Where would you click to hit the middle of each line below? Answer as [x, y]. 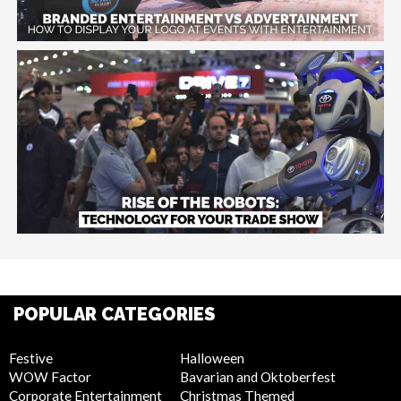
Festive [31, 358]
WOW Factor [50, 377]
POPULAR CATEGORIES [114, 315]
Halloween [212, 358]
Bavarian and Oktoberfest [258, 377]
